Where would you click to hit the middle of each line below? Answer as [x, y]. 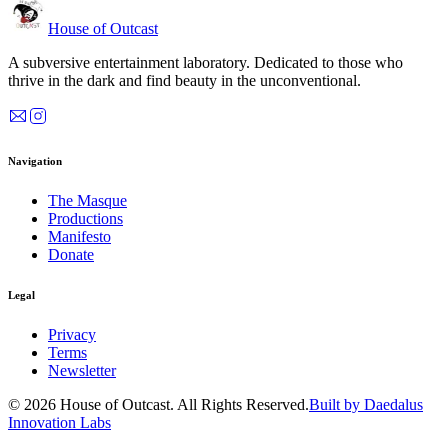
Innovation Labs [59, 423]
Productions [85, 219]
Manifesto [79, 237]
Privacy [72, 335]
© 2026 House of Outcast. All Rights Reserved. [158, 405]
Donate [71, 255]
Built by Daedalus [366, 405]
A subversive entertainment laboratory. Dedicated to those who [205, 63]
